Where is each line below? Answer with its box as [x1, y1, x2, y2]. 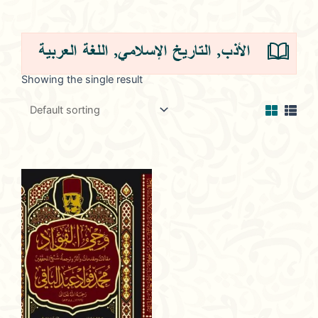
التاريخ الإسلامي [118, 41, 211, 62]
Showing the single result [21, 72, 143, 86]
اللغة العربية [38, 41, 108, 62]
